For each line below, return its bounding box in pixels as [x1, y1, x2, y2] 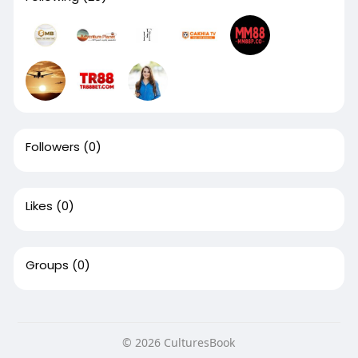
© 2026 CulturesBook [122, 335, 236, 351]
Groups [25, 257, 69, 274]
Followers [25, 138, 80, 156]
